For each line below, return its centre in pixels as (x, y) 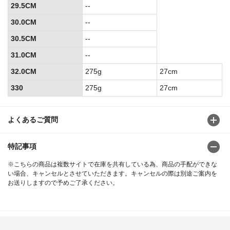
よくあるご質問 (33, 120)
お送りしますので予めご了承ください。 (63, 183)
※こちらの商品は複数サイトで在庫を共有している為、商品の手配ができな (112, 165)
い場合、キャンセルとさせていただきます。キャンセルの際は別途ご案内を (112, 174)
